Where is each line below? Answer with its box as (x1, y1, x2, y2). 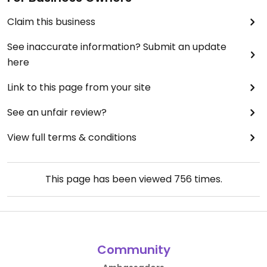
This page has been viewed (45, 172, 174, 186)
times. (191, 172, 222, 186)
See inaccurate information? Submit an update (7, 40, 226, 54)
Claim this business (7, 15, 95, 29)
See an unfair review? (7, 105, 107, 119)
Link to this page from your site (7, 80, 151, 94)
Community (97, 241, 170, 258)
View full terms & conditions (7, 131, 136, 144)
